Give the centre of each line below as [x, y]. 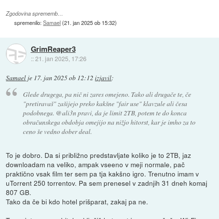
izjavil [103, 78]
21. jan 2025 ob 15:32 [90, 22]
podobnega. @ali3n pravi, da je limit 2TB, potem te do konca [105, 113]
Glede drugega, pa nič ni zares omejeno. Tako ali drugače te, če [107, 94]
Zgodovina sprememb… [35, 13]
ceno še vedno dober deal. [57, 131]
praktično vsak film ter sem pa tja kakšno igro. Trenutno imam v [103, 173]
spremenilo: [29, 22]
